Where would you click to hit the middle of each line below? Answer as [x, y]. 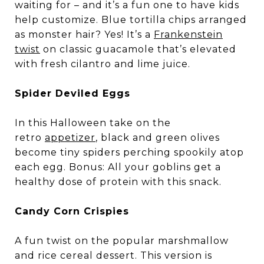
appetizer [70, 138]
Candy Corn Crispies [72, 211]
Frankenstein [188, 34]
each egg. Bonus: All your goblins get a [118, 167]
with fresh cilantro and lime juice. [103, 64]
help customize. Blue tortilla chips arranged [131, 20]
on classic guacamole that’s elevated [138, 49]
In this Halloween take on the [93, 123]
